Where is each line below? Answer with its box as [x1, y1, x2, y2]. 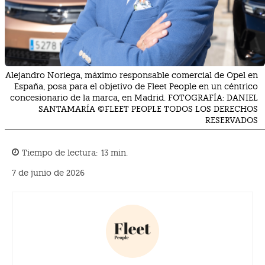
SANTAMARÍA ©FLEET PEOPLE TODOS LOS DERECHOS [38, 104, 258, 114]
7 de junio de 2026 [12, 168, 85, 178]
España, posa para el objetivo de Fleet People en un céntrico [14, 81, 258, 91]
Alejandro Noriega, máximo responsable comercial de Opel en [5, 70, 258, 80]
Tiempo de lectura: [22, 148, 98, 158]
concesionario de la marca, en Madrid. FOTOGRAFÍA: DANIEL [10, 92, 258, 102]
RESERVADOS [205, 115, 258, 125]
